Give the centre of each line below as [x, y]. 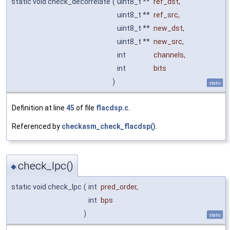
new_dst [168, 28]
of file [85, 108]
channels [169, 55]
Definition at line [39, 108]
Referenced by [37, 127]
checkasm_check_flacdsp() [109, 127]
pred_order [119, 187]
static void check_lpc [46, 187]
